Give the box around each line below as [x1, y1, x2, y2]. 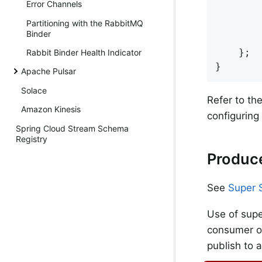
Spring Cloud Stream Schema [16, 123, 129, 133]
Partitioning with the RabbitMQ [26, 18, 143, 28]
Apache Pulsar [21, 66, 76, 77]
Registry [16, 133, 47, 144]
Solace [21, 85, 47, 95]
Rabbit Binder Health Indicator [26, 47, 142, 58]
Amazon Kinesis [21, 104, 81, 115]
